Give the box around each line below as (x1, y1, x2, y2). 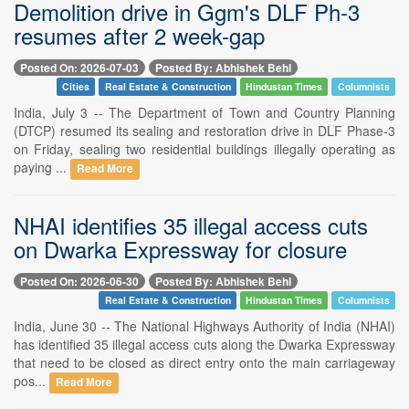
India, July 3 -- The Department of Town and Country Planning (14, 102, 395, 121)
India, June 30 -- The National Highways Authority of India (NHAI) (14, 317, 395, 336)
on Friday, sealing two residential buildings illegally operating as (14, 139, 395, 158)
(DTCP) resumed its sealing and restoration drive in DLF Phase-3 (14, 121, 395, 140)
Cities (61, 79, 89, 93)
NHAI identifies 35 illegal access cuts (14, 208, 368, 241)
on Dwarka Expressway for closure (14, 232, 347, 265)
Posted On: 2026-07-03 (20, 58, 139, 76)
